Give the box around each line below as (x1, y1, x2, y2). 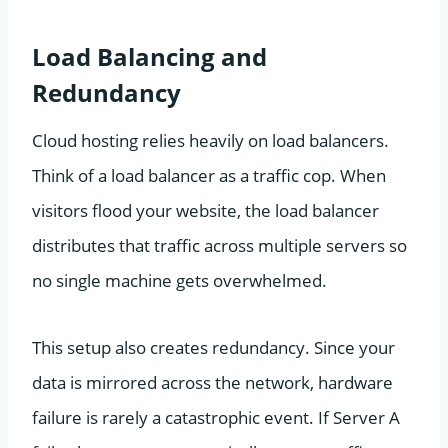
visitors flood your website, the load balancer (32, 198, 379, 222)
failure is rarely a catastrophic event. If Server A (32, 405, 400, 429)
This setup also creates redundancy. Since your (32, 335, 395, 359)
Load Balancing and (32, 39, 267, 73)
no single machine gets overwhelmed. (32, 268, 327, 292)
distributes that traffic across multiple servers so (32, 233, 407, 257)
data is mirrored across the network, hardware (32, 370, 393, 394)
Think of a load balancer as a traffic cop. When (32, 163, 386, 187)
